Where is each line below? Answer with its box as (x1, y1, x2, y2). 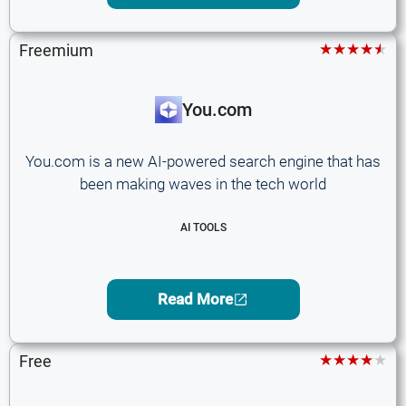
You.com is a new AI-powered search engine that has (25, 152, 381, 170)
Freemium (19, 41, 93, 60)
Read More (158, 289, 233, 308)
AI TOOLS (179, 220, 227, 234)
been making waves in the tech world (80, 175, 326, 193)
